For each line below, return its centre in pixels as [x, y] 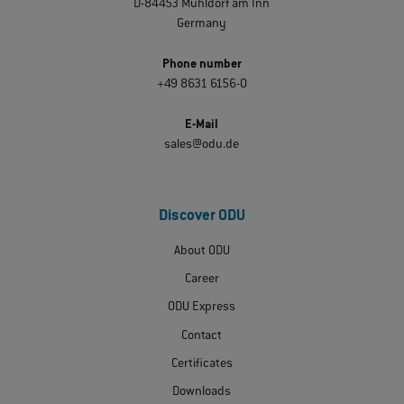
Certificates [202, 364]
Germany [202, 25]
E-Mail [202, 126]
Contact [202, 336]
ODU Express [202, 308]
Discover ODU [202, 217]
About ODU [202, 251]
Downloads [202, 392]
